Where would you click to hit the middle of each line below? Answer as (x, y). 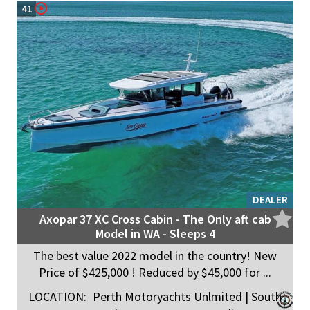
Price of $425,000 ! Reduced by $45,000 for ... (155, 273)
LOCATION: (57, 297)
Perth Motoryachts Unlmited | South (186, 297)
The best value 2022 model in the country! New (155, 256)
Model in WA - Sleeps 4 (155, 234)
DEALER (270, 200)
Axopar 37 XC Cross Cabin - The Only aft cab (155, 219)
